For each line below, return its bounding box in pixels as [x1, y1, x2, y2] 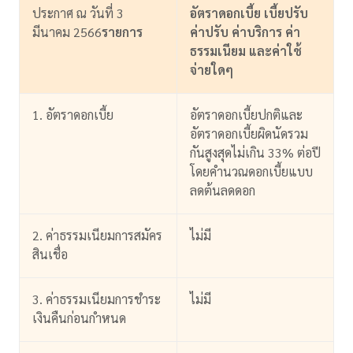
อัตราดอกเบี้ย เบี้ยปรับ [190, 2, 308, 25]
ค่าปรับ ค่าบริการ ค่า [190, 20, 300, 44]
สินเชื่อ [32, 243, 68, 266]
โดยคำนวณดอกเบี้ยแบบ [190, 160, 313, 184]
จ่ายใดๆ [190, 58, 233, 82]
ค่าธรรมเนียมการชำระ [46, 288, 161, 311]
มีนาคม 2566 [32, 20, 102, 44]
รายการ [102, 20, 143, 44]
